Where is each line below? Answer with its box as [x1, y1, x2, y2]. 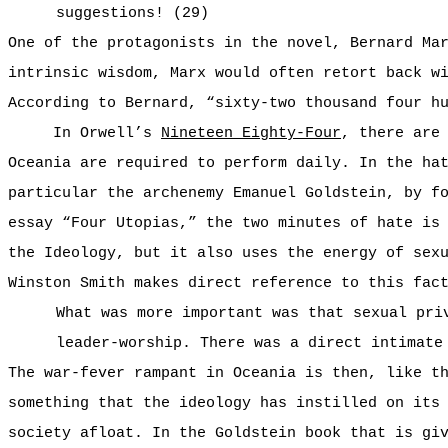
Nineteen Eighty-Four [161, 124, 341, 142]
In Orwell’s [53, 124, 161, 142]
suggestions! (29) [56, 4, 209, 22]
